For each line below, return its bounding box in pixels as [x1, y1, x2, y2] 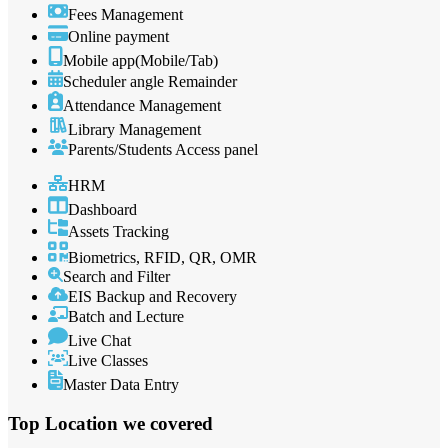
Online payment [68, 27, 169, 45]
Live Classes [68, 352, 148, 370]
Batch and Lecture [68, 308, 184, 326]
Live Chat [68, 332, 131, 350]
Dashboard [68, 200, 137, 218]
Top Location [8, 413, 123, 435]
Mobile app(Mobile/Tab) [63, 51, 218, 69]
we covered [123, 413, 213, 435]
